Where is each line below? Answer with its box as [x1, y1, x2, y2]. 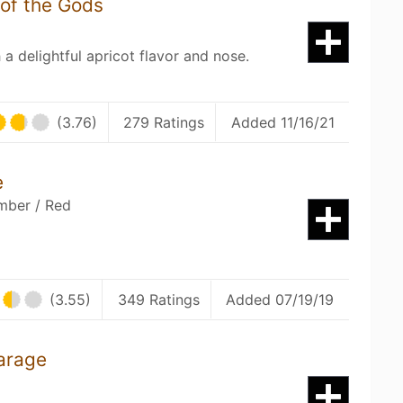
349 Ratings [117, 291, 200, 309]
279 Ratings [123, 113, 205, 131]
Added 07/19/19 [226, 291, 335, 309]
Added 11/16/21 [230, 113, 335, 131]
